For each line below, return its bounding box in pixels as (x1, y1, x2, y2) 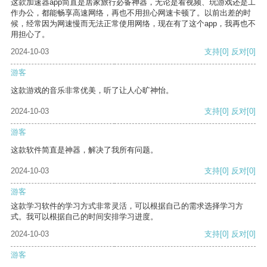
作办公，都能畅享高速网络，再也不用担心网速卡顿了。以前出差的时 (11, 8, 251, 18)
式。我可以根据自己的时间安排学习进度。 (11, 212, 158, 222)
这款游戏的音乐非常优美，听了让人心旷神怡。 (11, 86, 173, 95)
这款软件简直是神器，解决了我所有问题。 (11, 145, 158, 155)
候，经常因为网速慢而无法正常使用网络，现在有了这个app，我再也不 (11, 19, 256, 29)
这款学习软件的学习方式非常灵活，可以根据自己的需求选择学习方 (11, 201, 243, 211)
